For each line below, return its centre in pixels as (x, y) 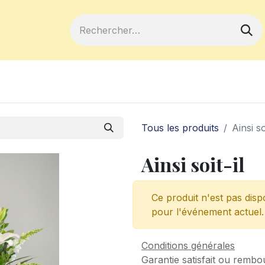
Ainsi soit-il (193, 164)
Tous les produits (180, 128)
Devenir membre (118, 81)
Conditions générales (188, 245)
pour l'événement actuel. (208, 212)
